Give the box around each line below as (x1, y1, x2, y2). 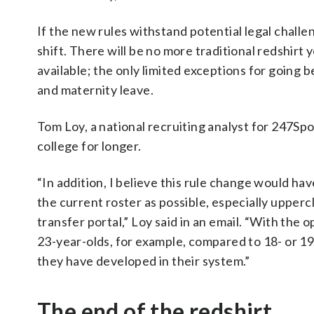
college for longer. (37, 138, 142, 153)
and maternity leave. (37, 82, 153, 97)
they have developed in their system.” (37, 253, 250, 268)
